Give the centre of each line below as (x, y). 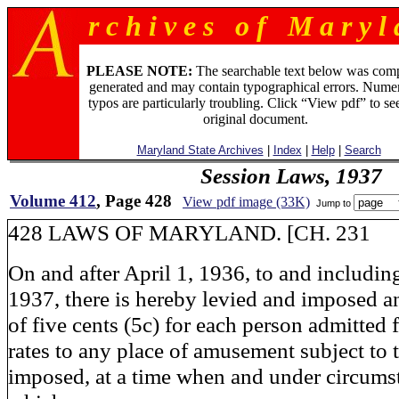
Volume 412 (53, 201)
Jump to (334, 203)
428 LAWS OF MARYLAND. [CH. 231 (189, 232)
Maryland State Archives (200, 150)
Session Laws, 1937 (291, 175)
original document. (255, 119)
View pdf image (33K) (246, 202)
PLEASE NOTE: (139, 71)
